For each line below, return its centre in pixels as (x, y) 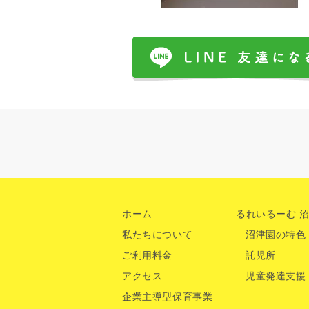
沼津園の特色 (276, 234)
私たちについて (158, 234)
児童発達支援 (276, 276)
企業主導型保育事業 (168, 296)
